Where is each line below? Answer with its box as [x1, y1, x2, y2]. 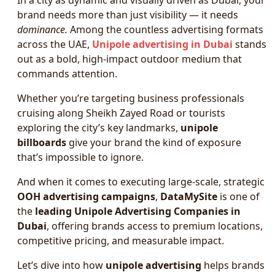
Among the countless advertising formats [68, 23, 263, 36]
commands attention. [17, 67, 117, 80]
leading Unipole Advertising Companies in [35, 204, 241, 218]
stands [233, 37, 266, 51]
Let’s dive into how [17, 258, 106, 272]
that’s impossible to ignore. [17, 150, 144, 164]
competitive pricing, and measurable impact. [17, 234, 224, 247]
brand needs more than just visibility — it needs [17, 8, 238, 21]
